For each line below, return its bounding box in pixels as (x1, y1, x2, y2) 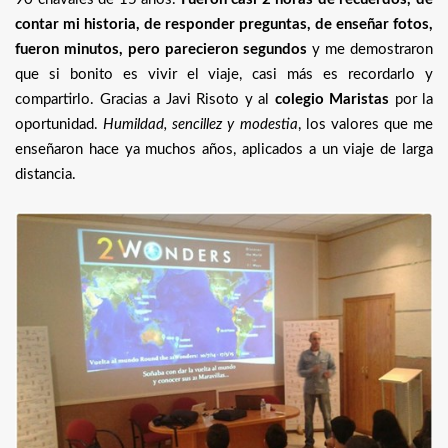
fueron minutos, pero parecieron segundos (15, 42, 307, 58)
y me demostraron (307, 42, 433, 58)
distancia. (15, 167, 76, 183)
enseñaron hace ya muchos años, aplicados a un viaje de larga (15, 142, 433, 158)
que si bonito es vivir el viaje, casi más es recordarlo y (15, 67, 433, 83)
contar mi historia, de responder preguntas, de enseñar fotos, (15, 17, 433, 33)
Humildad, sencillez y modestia (103, 117, 298, 133)
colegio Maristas (274, 92, 389, 108)
